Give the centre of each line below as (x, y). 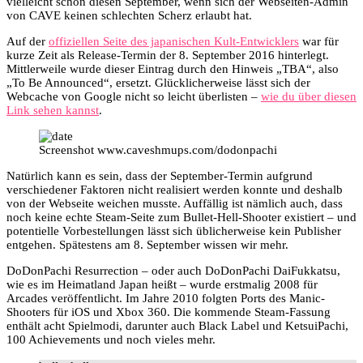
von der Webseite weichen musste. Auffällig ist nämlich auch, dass (175, 203)
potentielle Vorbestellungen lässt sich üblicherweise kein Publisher (174, 231)
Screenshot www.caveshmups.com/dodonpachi (158, 149)
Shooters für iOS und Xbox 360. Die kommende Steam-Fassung (169, 312)
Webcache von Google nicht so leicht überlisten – (134, 96)
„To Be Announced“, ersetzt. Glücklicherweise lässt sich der (158, 82)
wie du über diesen (309, 96)
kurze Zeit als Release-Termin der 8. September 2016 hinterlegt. (168, 55)
